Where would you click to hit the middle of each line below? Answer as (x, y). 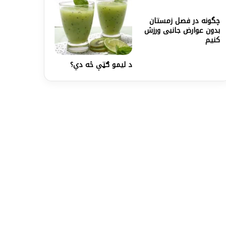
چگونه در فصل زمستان (184, 21)
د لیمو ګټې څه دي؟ (101, 65)
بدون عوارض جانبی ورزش (182, 30)
